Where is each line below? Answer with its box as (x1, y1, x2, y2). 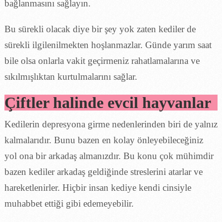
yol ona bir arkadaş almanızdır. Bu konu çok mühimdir (4, 150, 214, 161)
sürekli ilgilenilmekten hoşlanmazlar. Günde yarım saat (4, 39, 212, 50)
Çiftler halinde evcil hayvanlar (4, 93, 211, 111)
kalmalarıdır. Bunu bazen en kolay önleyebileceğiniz (4, 134, 203, 145)
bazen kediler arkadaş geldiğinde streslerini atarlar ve (4, 166, 203, 177)
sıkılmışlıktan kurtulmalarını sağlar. (4, 71, 137, 82)
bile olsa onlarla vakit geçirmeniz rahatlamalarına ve (4, 55, 200, 66)
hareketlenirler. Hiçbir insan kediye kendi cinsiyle (4, 182, 191, 193)
